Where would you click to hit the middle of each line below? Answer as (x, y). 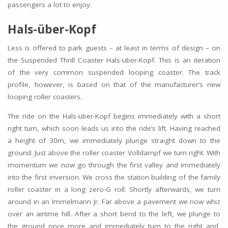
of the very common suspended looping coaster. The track (114, 73)
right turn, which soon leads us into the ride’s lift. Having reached (114, 128)
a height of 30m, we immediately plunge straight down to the (114, 140)
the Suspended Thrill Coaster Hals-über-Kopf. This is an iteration (114, 60)
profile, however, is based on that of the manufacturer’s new (114, 85)
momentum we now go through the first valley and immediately (114, 165)
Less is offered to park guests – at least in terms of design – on (114, 48)
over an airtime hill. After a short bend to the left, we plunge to (114, 213)
